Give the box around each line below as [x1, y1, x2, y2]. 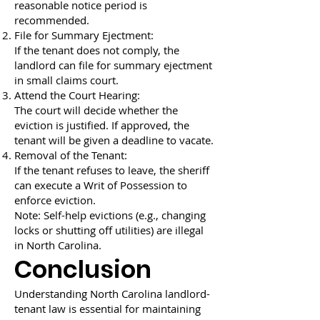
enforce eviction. [14, 193, 96, 207]
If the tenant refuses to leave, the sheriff [14, 163, 209, 177]
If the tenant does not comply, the [14, 43, 179, 57]
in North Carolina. [14, 238, 101, 252]
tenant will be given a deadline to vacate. [14, 133, 214, 147]
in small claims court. [14, 73, 119, 87]
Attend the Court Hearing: [14, 88, 140, 102]
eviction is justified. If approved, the [14, 118, 189, 132]
